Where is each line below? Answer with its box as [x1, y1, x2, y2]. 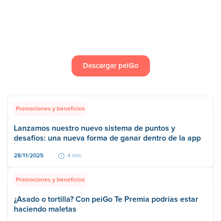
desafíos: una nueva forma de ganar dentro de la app [14, 134, 201, 142]
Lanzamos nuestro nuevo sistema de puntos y [14, 124, 175, 132]
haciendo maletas [14, 205, 76, 213]
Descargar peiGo [82, 62, 139, 70]
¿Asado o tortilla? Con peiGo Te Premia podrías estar [14, 195, 198, 203]
